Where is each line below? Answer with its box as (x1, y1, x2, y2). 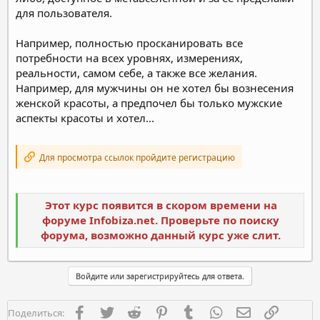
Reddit (143, 304, 171, 318)
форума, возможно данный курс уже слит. (41, 228, 281, 242)
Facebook (88, 304, 130, 318)
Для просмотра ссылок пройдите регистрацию (37, 151, 235, 164)
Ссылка (279, 304, 313, 318)
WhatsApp (224, 304, 269, 318)
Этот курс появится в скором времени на (44, 198, 277, 212)
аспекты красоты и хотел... (16, 110, 154, 125)
